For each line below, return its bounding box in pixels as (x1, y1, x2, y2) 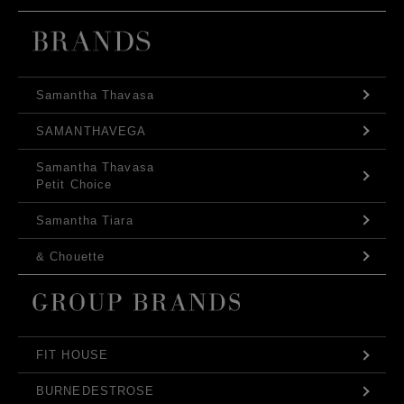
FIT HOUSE (36, 348, 109, 363)
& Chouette (36, 249, 106, 263)
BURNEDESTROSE (36, 384, 155, 399)
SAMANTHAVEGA (36, 124, 147, 138)
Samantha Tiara (36, 213, 133, 227)
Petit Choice (36, 177, 113, 191)
